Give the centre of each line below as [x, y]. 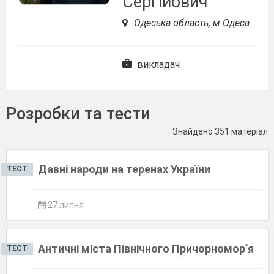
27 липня [65, 205]
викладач [157, 65]
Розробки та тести [78, 114]
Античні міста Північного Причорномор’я [146, 249]
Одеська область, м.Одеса [191, 23]
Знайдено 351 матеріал [220, 131]
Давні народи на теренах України [124, 169]
